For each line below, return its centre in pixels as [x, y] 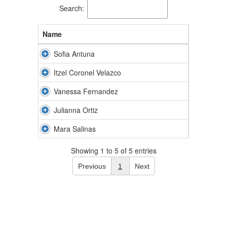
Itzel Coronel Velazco [87, 72]
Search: [72, 8]
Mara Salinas [75, 129]
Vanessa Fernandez [86, 91]
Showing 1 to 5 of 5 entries [113, 150]
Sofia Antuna [74, 54]
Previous [92, 166]
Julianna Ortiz [76, 110]
